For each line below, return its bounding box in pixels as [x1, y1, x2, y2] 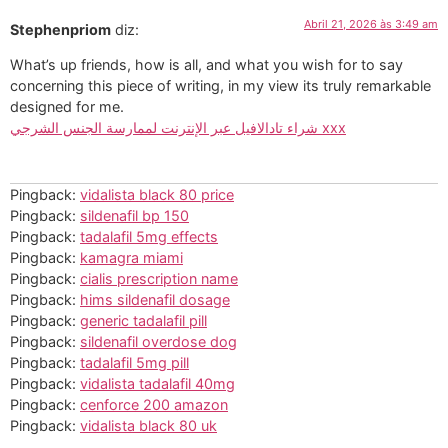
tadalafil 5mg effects [80, 227, 218, 245]
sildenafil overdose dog [80, 332, 237, 350]
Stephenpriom [10, 20, 111, 38]
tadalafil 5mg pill [80, 353, 189, 371]
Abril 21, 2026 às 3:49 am [304, 16, 438, 31]
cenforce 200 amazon [80, 395, 228, 413]
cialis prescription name [80, 269, 238, 287]
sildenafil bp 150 [80, 206, 189, 224]
